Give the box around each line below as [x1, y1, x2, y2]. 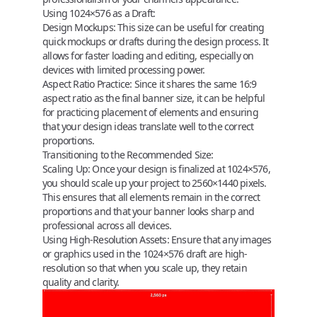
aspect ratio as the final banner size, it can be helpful [42, 91, 265, 105]
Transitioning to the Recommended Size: [42, 148, 214, 161]
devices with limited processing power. [42, 63, 205, 76]
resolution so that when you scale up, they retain [42, 261, 247, 275]
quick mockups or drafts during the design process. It [42, 35, 269, 48]
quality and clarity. [42, 275, 119, 289]
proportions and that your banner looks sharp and [42, 204, 255, 218]
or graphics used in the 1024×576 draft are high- [42, 247, 248, 260]
